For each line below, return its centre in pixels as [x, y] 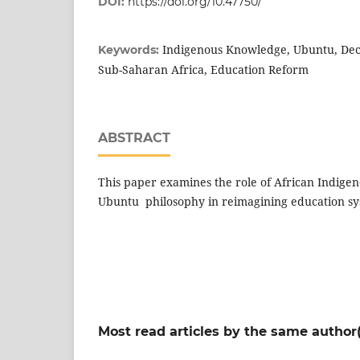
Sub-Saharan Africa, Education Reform [203, 69]
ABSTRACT [134, 137]
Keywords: [130, 49]
